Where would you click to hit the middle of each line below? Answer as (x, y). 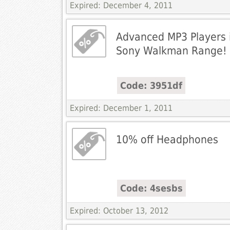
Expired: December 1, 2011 (121, 108)
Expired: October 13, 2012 (119, 211)
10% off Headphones (167, 140)
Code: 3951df (151, 86)
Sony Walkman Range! (171, 51)
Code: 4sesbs (151, 188)
